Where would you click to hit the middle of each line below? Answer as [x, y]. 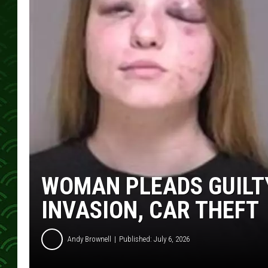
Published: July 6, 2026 [154, 239]
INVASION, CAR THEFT [150, 210]
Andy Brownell [89, 239]
